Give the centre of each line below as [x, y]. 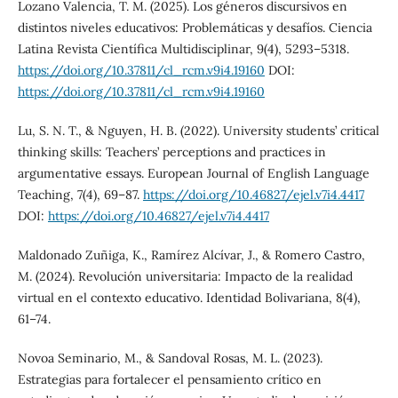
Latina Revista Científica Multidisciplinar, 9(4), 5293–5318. [183, 49]
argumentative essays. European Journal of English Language [193, 174]
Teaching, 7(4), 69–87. [80, 195]
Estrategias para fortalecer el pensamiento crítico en [169, 380]
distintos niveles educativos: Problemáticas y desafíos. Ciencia [195, 28]
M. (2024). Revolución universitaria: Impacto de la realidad [185, 277]
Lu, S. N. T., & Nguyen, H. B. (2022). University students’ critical [198, 131]
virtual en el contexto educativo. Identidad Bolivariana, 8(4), [189, 298]
